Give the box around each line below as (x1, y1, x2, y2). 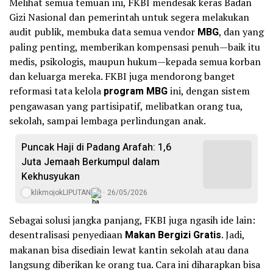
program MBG (104, 84, 168, 99)
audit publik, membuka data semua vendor (9, 25, 197, 38)
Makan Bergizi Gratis (125, 228, 221, 243)
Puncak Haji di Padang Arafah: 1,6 (21, 140, 171, 155)
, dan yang (219, 25, 264, 38)
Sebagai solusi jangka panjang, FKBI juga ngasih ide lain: (9, 213, 255, 227)
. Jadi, (221, 228, 244, 241)
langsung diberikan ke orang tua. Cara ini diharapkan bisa (9, 258, 260, 271)
